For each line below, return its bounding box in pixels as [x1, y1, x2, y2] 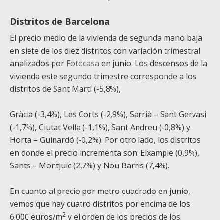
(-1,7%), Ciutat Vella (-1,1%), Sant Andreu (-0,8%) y [10, 122, 190, 133]
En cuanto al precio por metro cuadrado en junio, [10, 186, 190, 197]
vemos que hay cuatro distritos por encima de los [10, 198, 190, 210]
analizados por [10, 58, 66, 69]
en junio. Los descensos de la [99, 58, 207, 69]
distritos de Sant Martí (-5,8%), [10, 83, 121, 95]
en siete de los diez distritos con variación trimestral [10, 45, 200, 56]
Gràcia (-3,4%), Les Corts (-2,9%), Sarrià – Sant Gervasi [10, 109, 206, 120]
